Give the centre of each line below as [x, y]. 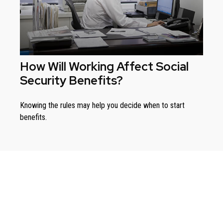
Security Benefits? [71, 81]
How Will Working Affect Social [104, 67]
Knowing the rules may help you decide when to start [102, 106]
